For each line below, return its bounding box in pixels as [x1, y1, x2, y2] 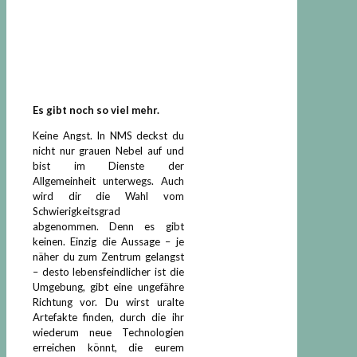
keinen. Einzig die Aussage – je [33, 234, 184, 248]
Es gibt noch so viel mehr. [33, 103, 159, 116]
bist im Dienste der [33, 159, 184, 172]
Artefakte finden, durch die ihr [33, 310, 184, 324]
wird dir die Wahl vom [33, 189, 184, 202]
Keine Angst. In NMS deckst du [33, 128, 184, 142]
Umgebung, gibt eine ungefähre [33, 280, 184, 293]
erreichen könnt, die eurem [33, 340, 184, 354]
